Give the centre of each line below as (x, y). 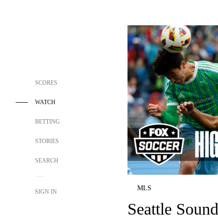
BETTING (47, 122)
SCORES (46, 83)
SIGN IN (46, 192)
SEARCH (47, 161)
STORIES (47, 141)
